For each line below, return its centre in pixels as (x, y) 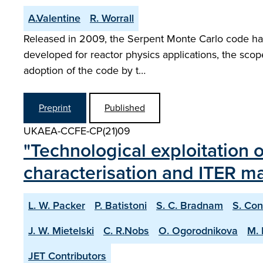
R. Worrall (112, 18)
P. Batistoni (121, 205)
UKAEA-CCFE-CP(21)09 (77, 131)
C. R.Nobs (126, 231)
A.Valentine (54, 18)
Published (125, 108)
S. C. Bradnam (190, 205)
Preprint (55, 108)
